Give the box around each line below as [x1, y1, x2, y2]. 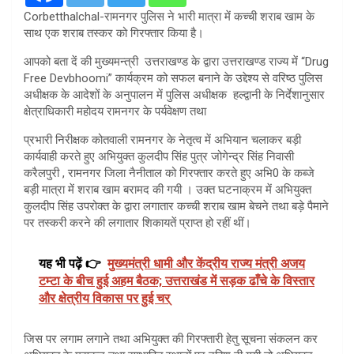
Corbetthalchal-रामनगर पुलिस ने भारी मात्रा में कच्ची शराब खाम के [24, 9, 314, 24]
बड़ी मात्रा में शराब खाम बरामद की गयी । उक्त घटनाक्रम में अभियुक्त [24, 182, 311, 197]
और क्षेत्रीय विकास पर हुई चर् [39, 290, 170, 306]
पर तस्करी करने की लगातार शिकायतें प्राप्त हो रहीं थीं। [24, 215, 251, 230]
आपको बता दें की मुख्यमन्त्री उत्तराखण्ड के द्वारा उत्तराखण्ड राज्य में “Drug [24, 54, 329, 69]
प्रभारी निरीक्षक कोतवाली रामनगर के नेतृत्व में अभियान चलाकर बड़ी [24, 132, 301, 147]
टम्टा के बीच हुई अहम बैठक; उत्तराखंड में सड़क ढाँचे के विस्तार [39, 273, 314, 288]
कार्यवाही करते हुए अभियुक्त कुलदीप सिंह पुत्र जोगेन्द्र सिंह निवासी [24, 149, 294, 164]
